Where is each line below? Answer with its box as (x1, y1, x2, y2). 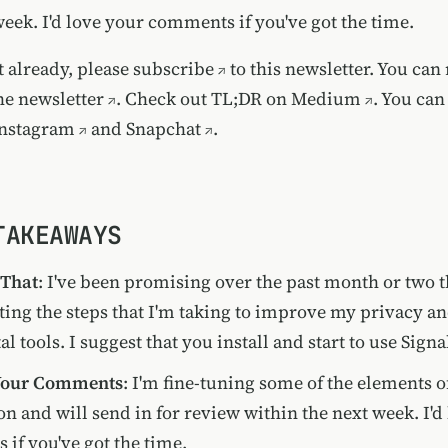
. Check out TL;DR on (116, 86, 291, 112)
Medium (291, 86, 361, 112)
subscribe (133, 56, 214, 82)
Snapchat (126, 116, 201, 142)
